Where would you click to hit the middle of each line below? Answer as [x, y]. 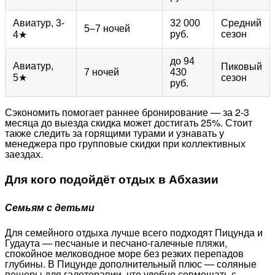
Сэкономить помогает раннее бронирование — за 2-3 [127, 112]
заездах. [24, 154]
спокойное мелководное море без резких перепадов [124, 254]
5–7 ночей [107, 29]
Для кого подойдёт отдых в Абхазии [112, 179]
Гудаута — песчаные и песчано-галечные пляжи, [116, 243]
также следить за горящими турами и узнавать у [114, 133]
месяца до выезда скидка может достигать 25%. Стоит [129, 123]
